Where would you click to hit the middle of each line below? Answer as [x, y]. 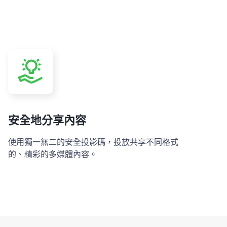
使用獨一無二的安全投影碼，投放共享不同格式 [93, 142]
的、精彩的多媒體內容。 [53, 155]
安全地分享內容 [47, 121]
